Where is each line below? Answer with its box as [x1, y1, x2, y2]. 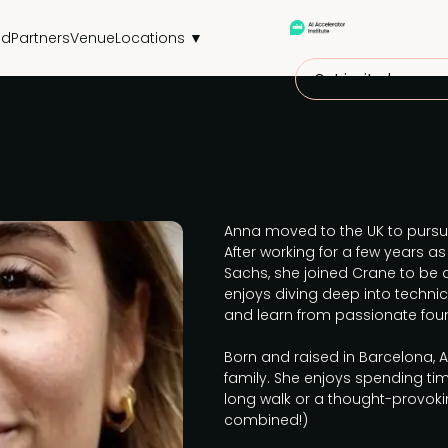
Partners [10, 27, 70, 48]
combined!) [224, 410, 308, 430]
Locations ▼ [114, 27, 203, 48]
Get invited [314, 69, 392, 89]
